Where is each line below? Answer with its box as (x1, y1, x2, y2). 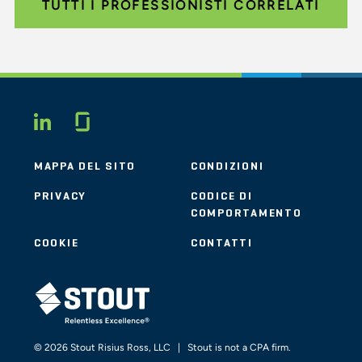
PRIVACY (34, 190, 87, 202)
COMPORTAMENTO (191, 207, 302, 219)
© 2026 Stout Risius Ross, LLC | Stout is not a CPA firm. (34, 341, 291, 353)
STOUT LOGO (23, 279, 104, 291)
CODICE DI (191, 190, 253, 202)
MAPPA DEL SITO (34, 160, 137, 172)
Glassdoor (93, 107, 193, 128)
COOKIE (34, 237, 79, 249)
